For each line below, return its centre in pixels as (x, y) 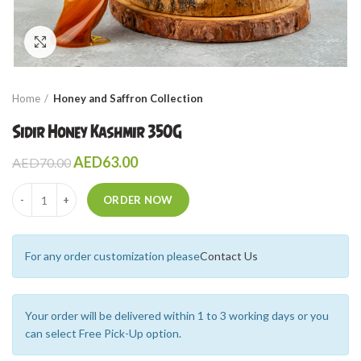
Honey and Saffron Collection (128, 98)
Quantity (34, 191)
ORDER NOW (138, 200)
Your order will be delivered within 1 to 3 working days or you (177, 315)
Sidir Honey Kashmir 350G (97, 132)
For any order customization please (112, 256)
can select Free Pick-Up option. (103, 333)
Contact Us (229, 256)
